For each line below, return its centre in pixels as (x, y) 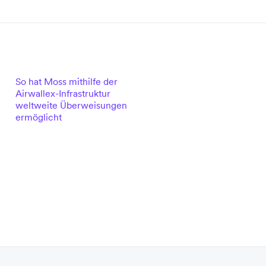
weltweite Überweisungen (71, 105)
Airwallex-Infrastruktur (63, 93)
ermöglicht (38, 117)
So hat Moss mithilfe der (66, 81)
